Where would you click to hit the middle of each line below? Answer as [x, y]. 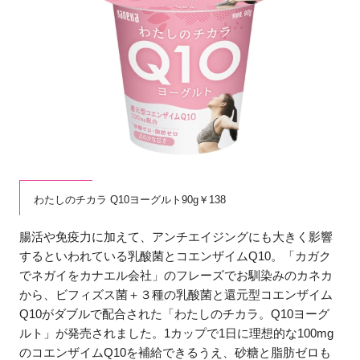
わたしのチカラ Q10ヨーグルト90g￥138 [130, 200]
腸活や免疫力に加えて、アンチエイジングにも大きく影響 [176, 236]
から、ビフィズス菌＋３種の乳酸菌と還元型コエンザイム [176, 294]
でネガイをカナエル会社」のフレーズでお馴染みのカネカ [176, 275]
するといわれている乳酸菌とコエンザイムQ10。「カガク [176, 256]
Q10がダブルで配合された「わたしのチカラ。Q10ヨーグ [175, 313]
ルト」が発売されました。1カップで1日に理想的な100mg [177, 333]
